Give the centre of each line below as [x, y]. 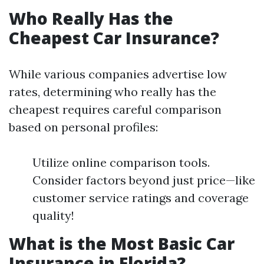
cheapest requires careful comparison [115, 109]
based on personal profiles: [83, 127]
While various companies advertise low [118, 74]
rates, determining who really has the [113, 92]
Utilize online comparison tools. [121, 162]
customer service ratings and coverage [141, 198]
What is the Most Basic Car [122, 243]
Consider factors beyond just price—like [144, 180]
